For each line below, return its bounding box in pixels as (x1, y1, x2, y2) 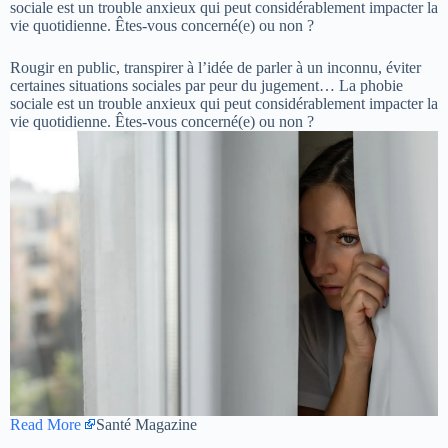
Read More (10, 415, 81, 433)
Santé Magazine (96, 415, 197, 433)
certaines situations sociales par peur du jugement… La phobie (10, 76, 403, 94)
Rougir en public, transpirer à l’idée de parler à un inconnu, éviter (10, 58, 421, 76)
